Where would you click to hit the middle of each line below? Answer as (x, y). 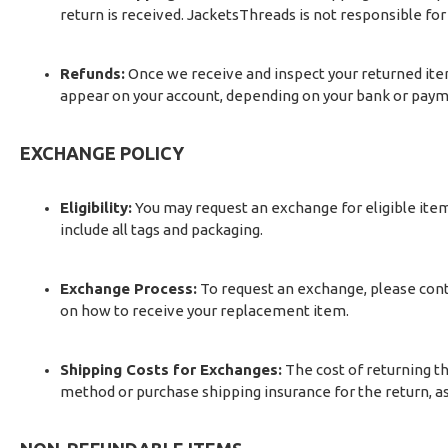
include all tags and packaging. (161, 229)
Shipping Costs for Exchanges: (171, 369)
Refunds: (92, 73)
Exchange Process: (128, 288)
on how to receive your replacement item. (204, 310)
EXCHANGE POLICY (102, 153)
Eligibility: (96, 207)
